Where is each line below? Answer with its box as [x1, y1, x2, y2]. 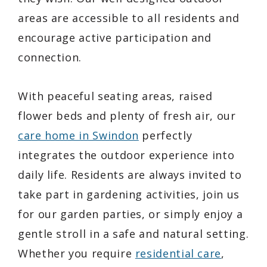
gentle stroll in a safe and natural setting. [18, 226, 249, 241]
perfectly [138, 128, 193, 143]
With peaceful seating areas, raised [18, 89, 213, 104]
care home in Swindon [18, 128, 139, 143]
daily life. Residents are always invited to [18, 167, 242, 182]
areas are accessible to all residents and [18, 11, 240, 26]
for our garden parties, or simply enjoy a [18, 207, 243, 222]
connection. [18, 50, 82, 65]
